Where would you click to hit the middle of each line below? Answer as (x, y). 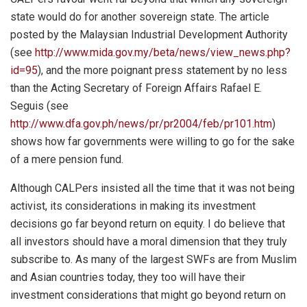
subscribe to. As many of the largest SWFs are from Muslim (153, 259)
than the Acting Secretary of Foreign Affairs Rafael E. (136, 88)
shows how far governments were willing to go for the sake (152, 141)
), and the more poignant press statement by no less (162, 70)
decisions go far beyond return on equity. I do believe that (148, 223)
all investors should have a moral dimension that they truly (149, 241)
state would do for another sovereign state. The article (140, 16)
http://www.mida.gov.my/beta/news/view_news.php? (163, 52)
